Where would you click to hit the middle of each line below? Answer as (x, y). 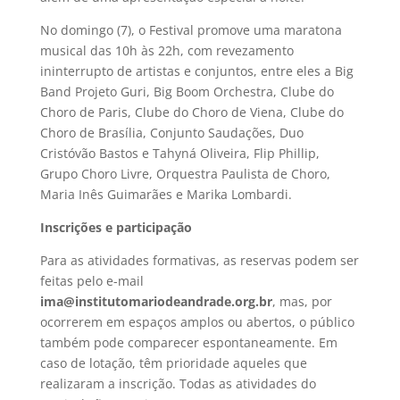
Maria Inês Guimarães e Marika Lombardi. (166, 194)
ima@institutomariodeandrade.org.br (156, 301)
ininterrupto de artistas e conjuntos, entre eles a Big (196, 71)
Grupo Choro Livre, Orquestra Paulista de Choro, (185, 173)
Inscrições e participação (116, 227)
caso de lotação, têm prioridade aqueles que (173, 362)
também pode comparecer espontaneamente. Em (188, 342)
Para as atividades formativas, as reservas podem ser (199, 260)
